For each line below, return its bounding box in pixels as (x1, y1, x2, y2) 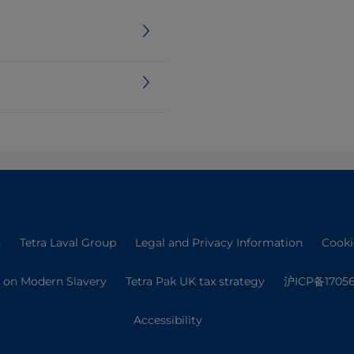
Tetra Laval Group (19, 235, 116, 250)
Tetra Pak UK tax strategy (125, 274, 265, 288)
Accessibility (133, 313, 202, 327)
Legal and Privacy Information (134, 235, 303, 250)
